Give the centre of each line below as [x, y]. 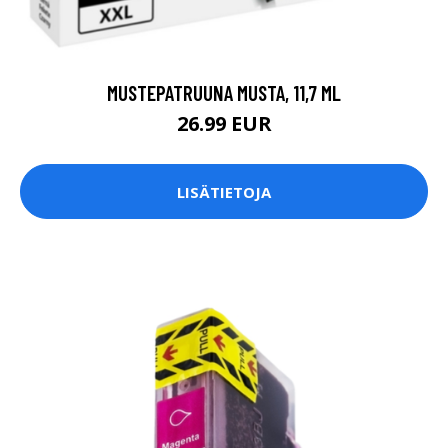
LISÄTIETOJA [224, 191]
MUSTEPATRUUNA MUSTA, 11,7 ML [224, 93]
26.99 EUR [224, 124]
